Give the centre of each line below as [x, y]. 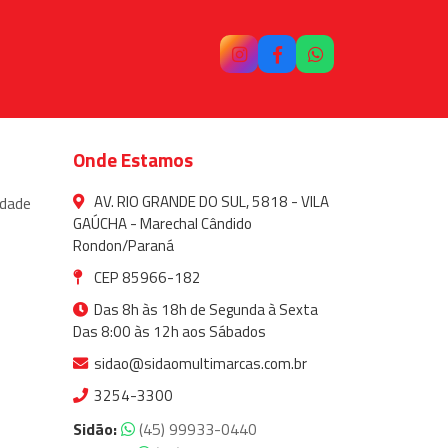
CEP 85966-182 [146, 278]
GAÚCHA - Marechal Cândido [162, 224]
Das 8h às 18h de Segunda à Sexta [204, 310]
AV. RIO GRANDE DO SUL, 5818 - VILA [210, 202]
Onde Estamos [133, 160]
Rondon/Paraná [123, 246]
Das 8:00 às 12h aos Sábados [169, 332]
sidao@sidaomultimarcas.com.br [199, 364]
